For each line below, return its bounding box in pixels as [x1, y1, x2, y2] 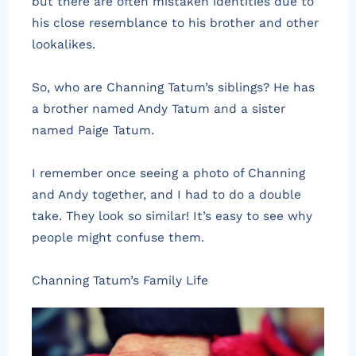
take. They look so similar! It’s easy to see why [32, 209, 312, 224]
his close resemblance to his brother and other [32, 15, 319, 30]
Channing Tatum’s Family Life [32, 273, 208, 288]
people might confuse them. [32, 230, 204, 246]
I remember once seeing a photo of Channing [32, 166, 305, 181]
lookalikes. [32, 37, 95, 52]
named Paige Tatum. [32, 122, 154, 137]
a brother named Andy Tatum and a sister [32, 101, 285, 116]
